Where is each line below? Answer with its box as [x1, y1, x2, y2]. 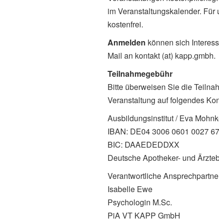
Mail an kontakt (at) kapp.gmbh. [108, 49, 216, 61]
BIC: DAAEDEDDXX [108, 138, 179, 150]
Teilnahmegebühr [108, 67, 173, 79]
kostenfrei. [108, 18, 143, 30]
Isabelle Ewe [108, 183, 153, 195]
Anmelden [108, 36, 146, 48]
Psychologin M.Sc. [108, 196, 172, 208]
